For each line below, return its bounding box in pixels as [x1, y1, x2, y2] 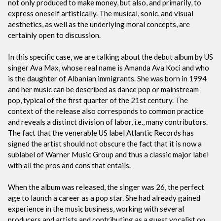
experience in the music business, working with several [8, 204, 184, 213]
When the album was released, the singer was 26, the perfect [8, 182, 204, 191]
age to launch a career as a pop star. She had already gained [8, 193, 200, 202]
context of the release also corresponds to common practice [8, 106, 204, 115]
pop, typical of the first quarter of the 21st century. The [8, 95, 188, 105]
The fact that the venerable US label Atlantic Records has [8, 128, 194, 137]
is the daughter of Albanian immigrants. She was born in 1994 [8, 74, 207, 83]
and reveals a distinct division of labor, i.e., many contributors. [8, 117, 208, 126]
